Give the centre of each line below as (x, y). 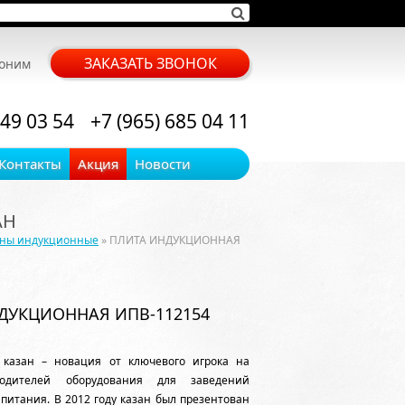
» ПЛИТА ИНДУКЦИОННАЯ (170, 240)
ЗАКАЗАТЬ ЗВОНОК (150, 63)
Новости (163, 164)
